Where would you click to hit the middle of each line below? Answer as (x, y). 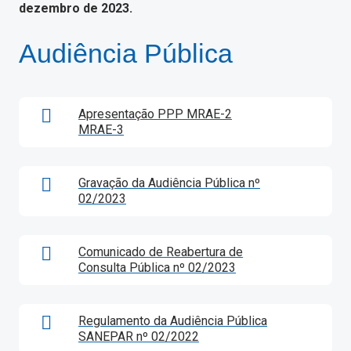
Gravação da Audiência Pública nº (169, 183)
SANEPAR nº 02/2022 (139, 337)
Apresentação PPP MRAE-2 (155, 114)
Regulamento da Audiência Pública (173, 321)
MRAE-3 (101, 130)
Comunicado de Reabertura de (161, 252)
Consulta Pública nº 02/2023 (157, 268)
